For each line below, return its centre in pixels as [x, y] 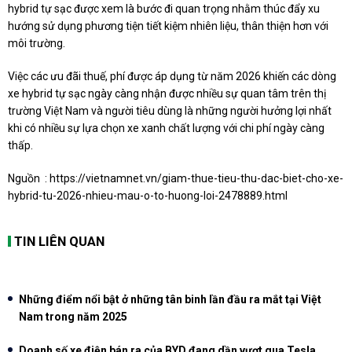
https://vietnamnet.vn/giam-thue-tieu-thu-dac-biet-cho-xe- [196, 178]
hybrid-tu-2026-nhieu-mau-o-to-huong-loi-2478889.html [148, 195]
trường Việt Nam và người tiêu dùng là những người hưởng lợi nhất [170, 110]
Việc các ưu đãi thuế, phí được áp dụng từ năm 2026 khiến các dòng [172, 76]
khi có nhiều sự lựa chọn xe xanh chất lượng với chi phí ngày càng [166, 128]
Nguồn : [29, 178]
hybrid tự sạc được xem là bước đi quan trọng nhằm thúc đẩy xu [164, 8]
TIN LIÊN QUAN [60, 241]
